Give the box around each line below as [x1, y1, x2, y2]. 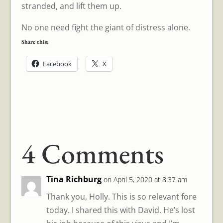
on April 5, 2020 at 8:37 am [103, 175, 187, 185]
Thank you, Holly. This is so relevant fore [46, 191, 197, 203]
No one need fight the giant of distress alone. [21, 22, 190, 33]
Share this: [21, 38, 48, 46]
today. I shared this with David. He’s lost [46, 205, 195, 216]
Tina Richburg [46, 174, 102, 185]
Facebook [42, 59, 72, 69]
